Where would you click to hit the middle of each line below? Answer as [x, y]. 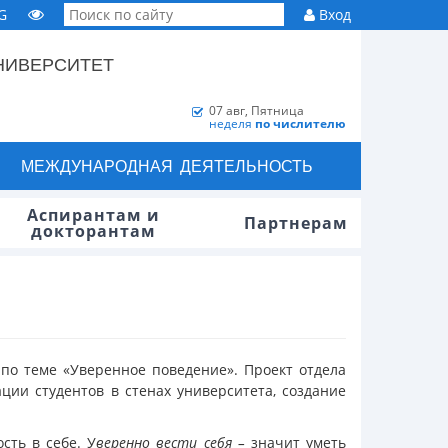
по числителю [300, 123]
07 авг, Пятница [256, 110]
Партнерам [296, 223]
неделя [232, 123]
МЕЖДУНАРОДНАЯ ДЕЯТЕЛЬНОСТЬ [166, 165]
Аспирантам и [93, 215]
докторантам [93, 231]
